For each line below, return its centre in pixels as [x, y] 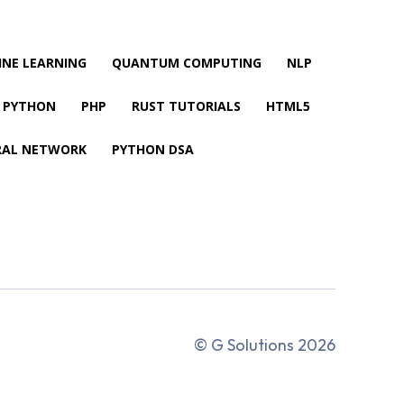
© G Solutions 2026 [265, 345]
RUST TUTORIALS [186, 106]
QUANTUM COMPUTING [186, 62]
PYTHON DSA [152, 149]
